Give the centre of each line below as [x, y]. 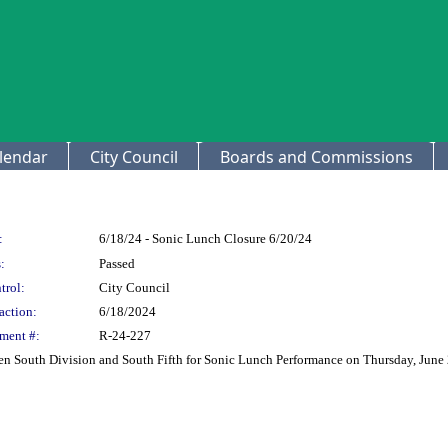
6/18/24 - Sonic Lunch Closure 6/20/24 [205, 238]
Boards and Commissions [316, 157]
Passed [117, 263]
